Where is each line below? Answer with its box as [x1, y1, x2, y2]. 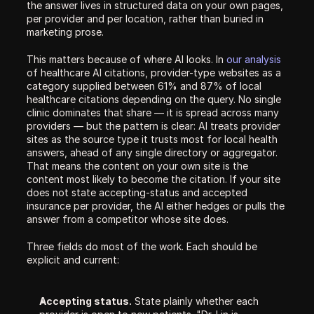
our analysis [226, 53, 281, 65]
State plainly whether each [132, 295, 259, 307]
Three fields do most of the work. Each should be [27, 240, 257, 252]
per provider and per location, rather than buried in [27, 13, 264, 25]
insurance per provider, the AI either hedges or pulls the [27, 200, 285, 212]
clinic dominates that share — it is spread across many [27, 107, 279, 118]
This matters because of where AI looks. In [27, 53, 226, 65]
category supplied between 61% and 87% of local [27, 80, 261, 92]
